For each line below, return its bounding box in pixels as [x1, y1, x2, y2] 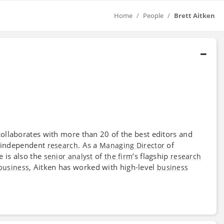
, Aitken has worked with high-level [29, 161, 157, 172]
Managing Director [99, 140, 165, 150]
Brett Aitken [174, 11, 215, 20]
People [143, 11, 163, 20]
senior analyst [43, 151, 93, 161]
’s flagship [132, 150, 170, 161]
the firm [104, 151, 133, 161]
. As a [77, 139, 100, 150]
